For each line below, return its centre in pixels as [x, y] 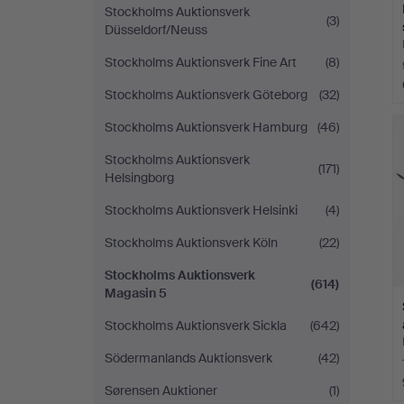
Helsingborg [139, 178]
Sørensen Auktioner [161, 390]
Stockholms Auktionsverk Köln [191, 243]
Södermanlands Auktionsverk [188, 358]
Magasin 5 [136, 293]
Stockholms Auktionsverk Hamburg [206, 127]
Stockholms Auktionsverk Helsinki [201, 210]
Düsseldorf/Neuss [156, 30]
